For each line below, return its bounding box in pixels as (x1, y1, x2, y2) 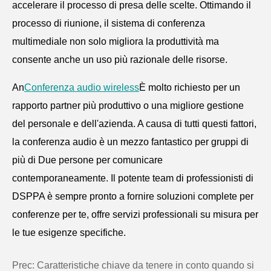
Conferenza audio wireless (24, 82, 139, 93)
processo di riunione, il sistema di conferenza (12, 18, 205, 28)
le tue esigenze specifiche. (12, 227, 126, 238)
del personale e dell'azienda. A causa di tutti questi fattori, (12, 118, 256, 129)
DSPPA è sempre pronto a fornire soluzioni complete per (12, 191, 253, 201)
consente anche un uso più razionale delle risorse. (12, 54, 227, 65)
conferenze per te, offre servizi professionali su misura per (12, 209, 258, 220)
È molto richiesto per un (139, 82, 240, 93)
